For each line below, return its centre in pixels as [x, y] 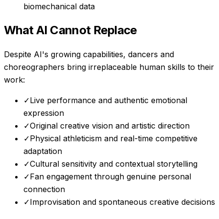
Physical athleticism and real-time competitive [114, 139]
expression [44, 113]
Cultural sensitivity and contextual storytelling [114, 164]
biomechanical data [59, 7]
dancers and [151, 55]
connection [44, 189]
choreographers [34, 67]
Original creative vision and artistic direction [110, 126]
